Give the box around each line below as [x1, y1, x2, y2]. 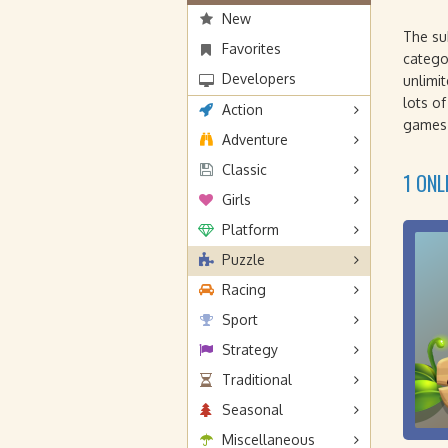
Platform [222, 221, 279, 238]
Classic [222, 161, 267, 178]
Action [222, 101, 263, 118]
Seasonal [222, 401, 283, 418]
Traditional [222, 371, 292, 388]
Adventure [222, 131, 288, 148]
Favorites [222, 40, 281, 57]
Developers [222, 70, 296, 87]
